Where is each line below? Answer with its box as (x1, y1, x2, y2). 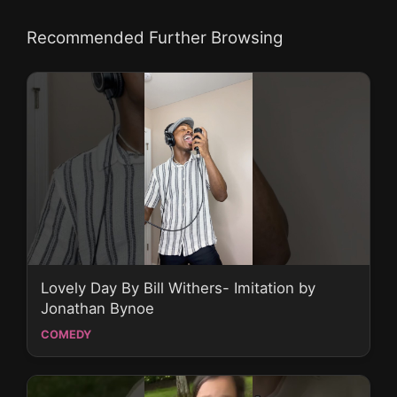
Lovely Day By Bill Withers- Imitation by (41, 278, 315, 297)
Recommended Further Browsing (27, 27, 283, 48)
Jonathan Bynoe (41, 299, 154, 317)
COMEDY (41, 327, 91, 341)
